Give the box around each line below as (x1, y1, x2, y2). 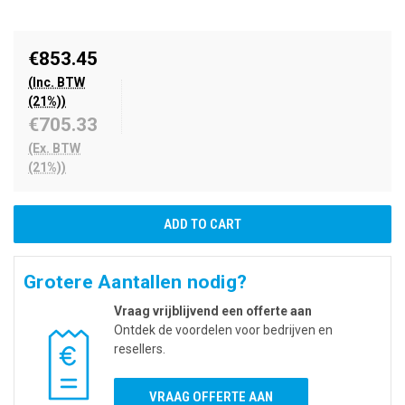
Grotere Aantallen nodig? (24, 270, 247, 293)
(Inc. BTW (28, 74, 85, 89)
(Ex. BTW (28, 140, 80, 155)
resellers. (114, 341, 165, 356)
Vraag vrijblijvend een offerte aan (114, 303, 312, 318)
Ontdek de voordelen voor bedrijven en (114, 322, 333, 337)
